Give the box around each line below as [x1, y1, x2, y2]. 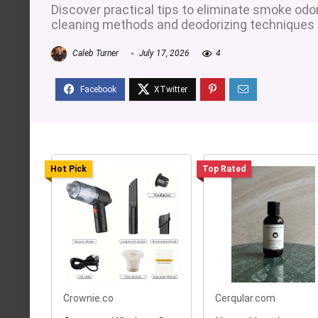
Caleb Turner [70, 48, 119, 59]
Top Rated [202, 164, 246, 175]
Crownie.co [63, 292, 114, 304]
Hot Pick [50, 164, 87, 175]
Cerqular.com [215, 292, 275, 304]
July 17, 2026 [137, 48, 190, 59]
